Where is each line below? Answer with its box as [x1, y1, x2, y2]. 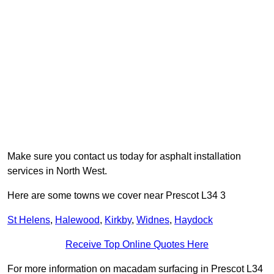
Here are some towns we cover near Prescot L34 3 [7, 190, 226, 201]
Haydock [174, 215, 213, 226]
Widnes [136, 215, 169, 226]
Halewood [55, 215, 100, 226]
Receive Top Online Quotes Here [65, 239, 209, 250]
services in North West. [7, 166, 107, 177]
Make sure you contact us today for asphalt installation [7, 151, 241, 162]
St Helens [7, 215, 50, 226]
